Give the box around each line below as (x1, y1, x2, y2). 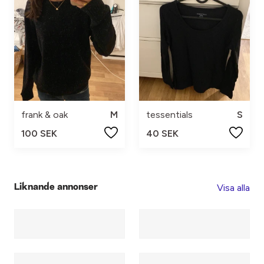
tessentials (146, 108, 193, 120)
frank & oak (21, 108, 68, 120)
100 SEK (21, 127, 57, 139)
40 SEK (146, 127, 179, 139)
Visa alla (217, 181, 250, 193)
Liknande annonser (14, 183, 98, 193)
